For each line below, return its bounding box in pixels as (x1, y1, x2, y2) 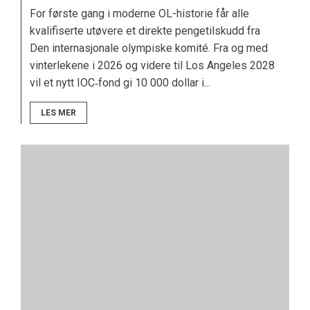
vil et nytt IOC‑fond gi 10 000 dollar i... (30, 76, 210, 90)
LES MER (41, 108, 76, 118)
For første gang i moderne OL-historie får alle (30, 7, 249, 21)
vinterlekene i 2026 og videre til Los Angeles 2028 (30, 59, 275, 73)
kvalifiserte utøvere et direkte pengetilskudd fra (30, 24, 260, 38)
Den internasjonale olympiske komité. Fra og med (30, 42, 268, 55)
